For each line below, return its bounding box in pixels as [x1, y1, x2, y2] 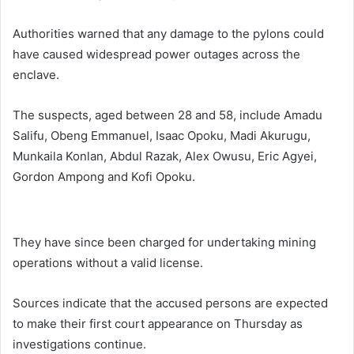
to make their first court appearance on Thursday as [13, 316, 303, 331]
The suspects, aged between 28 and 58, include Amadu [13, 107, 322, 122]
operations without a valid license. [13, 255, 203, 270]
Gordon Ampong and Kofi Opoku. [13, 169, 195, 184]
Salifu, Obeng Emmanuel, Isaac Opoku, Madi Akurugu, [13, 128, 311, 143]
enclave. [13, 67, 59, 82]
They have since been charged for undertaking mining [13, 235, 316, 250]
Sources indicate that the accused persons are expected [13, 296, 328, 311]
